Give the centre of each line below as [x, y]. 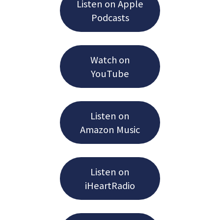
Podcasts [110, 17]
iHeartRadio [110, 185]
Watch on [110, 60]
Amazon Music [110, 129]
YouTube [110, 73]
